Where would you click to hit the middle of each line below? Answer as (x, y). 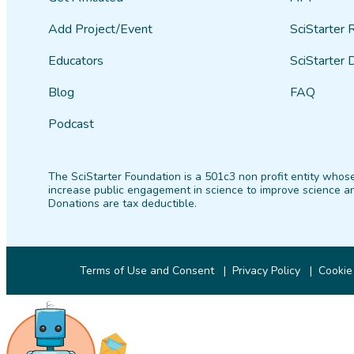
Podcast (72, 124)
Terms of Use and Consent (147, 271)
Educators (76, 61)
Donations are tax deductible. (123, 203)
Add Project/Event (101, 29)
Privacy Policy (267, 271)
